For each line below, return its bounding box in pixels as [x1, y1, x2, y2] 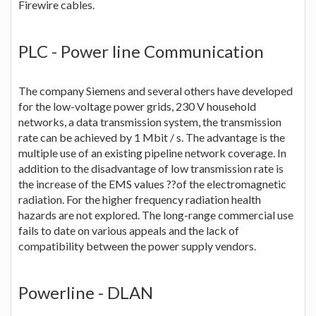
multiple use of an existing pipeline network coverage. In [18, 145, 286, 159]
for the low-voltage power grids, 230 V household [18, 99, 256, 113]
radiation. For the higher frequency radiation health [18, 192, 261, 206]
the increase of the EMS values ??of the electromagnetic [18, 176, 286, 190]
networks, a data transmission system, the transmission [18, 114, 281, 128]
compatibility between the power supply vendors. [18, 238, 256, 253]
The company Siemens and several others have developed [18, 83, 293, 97]
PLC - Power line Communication [18, 40, 264, 61]
